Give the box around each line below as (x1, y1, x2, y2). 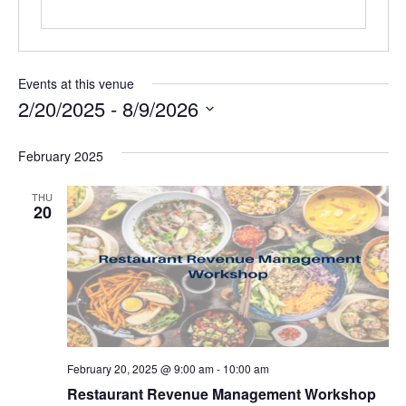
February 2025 (17, 147, 103, 165)
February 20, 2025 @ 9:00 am (66, 360, 214, 376)
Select (16, 121, 60, 139)
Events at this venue (17, 74, 134, 92)
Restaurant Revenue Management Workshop (66, 382, 376, 404)
